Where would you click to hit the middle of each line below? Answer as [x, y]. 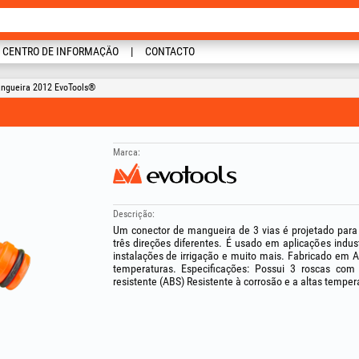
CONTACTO [170, 51]
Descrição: [133, 214]
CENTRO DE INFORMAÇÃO [61, 51]
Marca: [126, 152]
